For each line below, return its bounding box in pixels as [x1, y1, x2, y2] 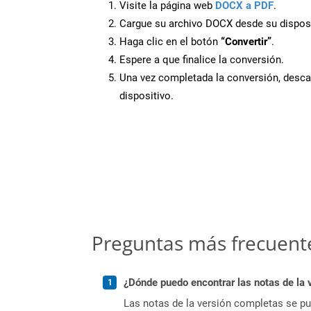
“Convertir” [221, 35, 271, 48]
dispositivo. [119, 89, 174, 102]
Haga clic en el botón [119, 35, 221, 48]
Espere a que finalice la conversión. [119, 53, 284, 66]
